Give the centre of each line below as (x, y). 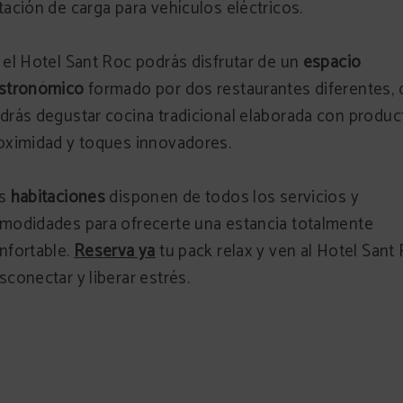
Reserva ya (114, 251)
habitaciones (58, 197)
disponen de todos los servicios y (233, 197)
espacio (332, 63)
